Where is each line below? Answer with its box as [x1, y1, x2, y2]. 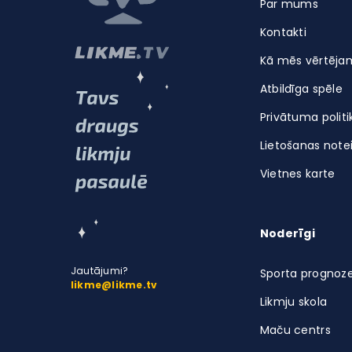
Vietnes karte [259, 166, 335, 181]
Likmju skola [259, 294, 328, 310]
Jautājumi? [71, 264, 129, 278]
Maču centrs [259, 322, 331, 338]
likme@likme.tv [71, 278, 158, 292]
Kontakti [259, 24, 307, 40]
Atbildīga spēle [259, 81, 343, 97]
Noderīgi [259, 225, 316, 241]
